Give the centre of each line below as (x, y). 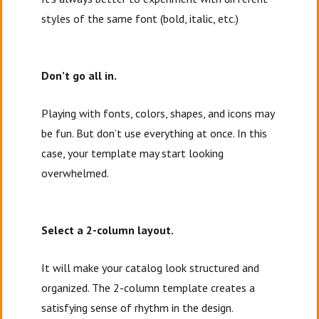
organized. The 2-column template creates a (148, 287)
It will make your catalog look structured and (151, 267)
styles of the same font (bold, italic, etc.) (140, 18)
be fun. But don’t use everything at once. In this (155, 133)
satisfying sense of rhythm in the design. (138, 307)
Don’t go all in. (80, 75)
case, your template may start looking (133, 153)
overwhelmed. (77, 173)
